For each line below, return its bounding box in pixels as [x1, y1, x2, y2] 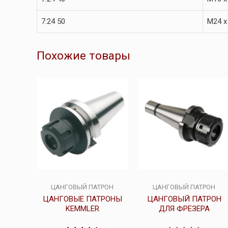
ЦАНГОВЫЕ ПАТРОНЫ [42, 194, 122, 204]
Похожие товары [37, 48, 130, 62]
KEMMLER [65, 204, 99, 213]
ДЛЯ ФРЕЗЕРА [158, 204, 210, 213]
